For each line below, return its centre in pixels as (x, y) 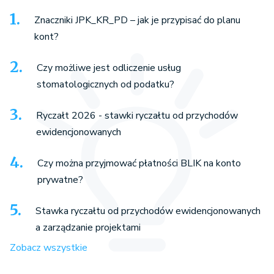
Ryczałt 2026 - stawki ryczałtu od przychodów (137, 115)
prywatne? (60, 180)
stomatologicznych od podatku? (106, 84)
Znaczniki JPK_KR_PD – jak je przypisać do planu (137, 20)
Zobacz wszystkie (49, 247)
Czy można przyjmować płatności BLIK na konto (139, 163)
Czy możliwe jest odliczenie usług (109, 68)
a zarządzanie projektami (88, 227)
